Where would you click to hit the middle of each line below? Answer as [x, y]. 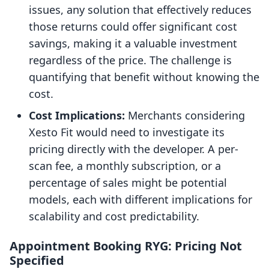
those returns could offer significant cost [133, 27]
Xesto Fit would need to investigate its [127, 132]
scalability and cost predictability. [114, 216]
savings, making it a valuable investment [133, 44]
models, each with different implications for [141, 200]
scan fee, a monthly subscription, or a [125, 166]
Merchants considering [185, 116]
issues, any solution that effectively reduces [140, 10]
